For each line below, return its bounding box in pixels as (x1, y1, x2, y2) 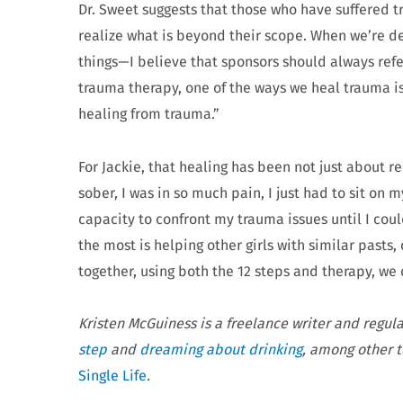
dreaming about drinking (139, 341, 302, 359)
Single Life (78, 367, 147, 385)
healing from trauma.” (78, 104, 219, 122)
